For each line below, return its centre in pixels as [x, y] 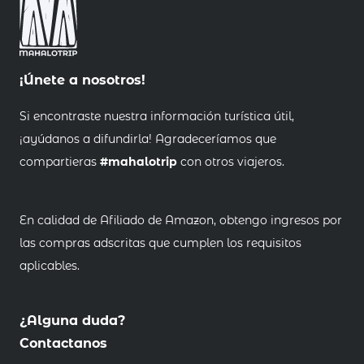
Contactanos [63, 344]
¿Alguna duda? [72, 321]
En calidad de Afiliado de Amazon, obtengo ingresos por [181, 221]
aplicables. [50, 266]
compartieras [60, 162]
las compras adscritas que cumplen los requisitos [160, 243]
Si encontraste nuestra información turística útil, [157, 117]
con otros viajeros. [231, 162]
